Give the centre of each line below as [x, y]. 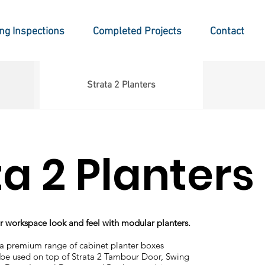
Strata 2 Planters [121, 85]
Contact [227, 32]
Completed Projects [138, 32]
